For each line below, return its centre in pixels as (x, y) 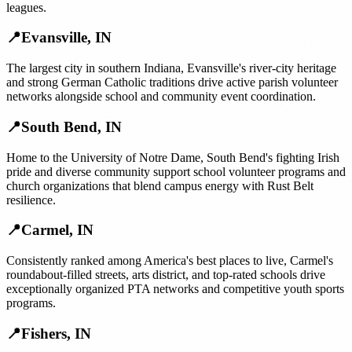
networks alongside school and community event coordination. (161, 97)
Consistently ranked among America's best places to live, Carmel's (170, 261)
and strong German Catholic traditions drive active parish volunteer (172, 82)
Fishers (44, 333)
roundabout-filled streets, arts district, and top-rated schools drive (166, 275)
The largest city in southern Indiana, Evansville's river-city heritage (171, 68)
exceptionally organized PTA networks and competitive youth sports (175, 289)
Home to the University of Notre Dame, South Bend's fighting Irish (173, 157)
